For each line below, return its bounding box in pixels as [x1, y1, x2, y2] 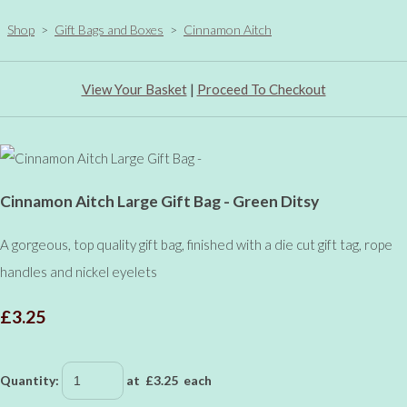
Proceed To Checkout [196, 80, 326, 97]
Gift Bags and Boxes [55, 21, 164, 37]
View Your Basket [81, 80, 187, 97]
